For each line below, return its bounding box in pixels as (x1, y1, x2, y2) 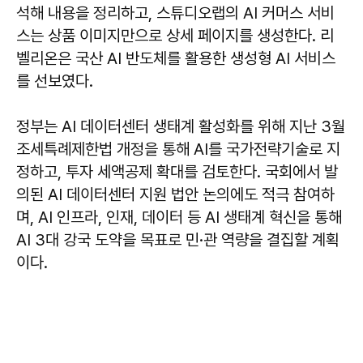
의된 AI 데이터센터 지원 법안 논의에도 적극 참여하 (16, 185, 335, 205)
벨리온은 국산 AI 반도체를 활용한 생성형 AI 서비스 (16, 49, 335, 69)
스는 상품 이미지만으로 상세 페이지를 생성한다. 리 (16, 26, 334, 46)
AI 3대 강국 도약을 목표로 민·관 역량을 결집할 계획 (16, 230, 340, 250)
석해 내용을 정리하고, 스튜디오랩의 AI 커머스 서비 (16, 3, 335, 23)
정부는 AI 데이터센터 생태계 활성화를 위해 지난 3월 (16, 117, 345, 137)
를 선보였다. (16, 71, 93, 92)
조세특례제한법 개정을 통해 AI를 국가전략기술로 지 (16, 139, 340, 160)
